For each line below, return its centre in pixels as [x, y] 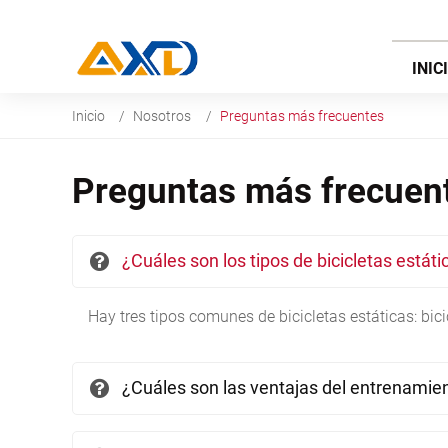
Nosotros [162, 116]
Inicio [88, 116]
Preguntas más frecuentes [301, 116]
